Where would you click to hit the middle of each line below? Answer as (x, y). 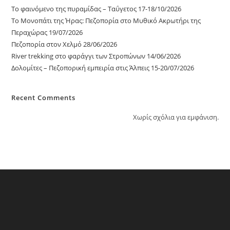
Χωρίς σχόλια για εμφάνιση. (176, 117)
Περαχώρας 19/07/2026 (47, 32)
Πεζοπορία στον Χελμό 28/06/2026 (64, 44)
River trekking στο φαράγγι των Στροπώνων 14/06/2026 (96, 56)
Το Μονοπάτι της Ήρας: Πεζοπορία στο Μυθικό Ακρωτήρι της (106, 20)
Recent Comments (44, 97)
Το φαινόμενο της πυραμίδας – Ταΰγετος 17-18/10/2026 (97, 8)
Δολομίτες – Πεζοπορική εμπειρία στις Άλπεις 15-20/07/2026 (103, 68)
